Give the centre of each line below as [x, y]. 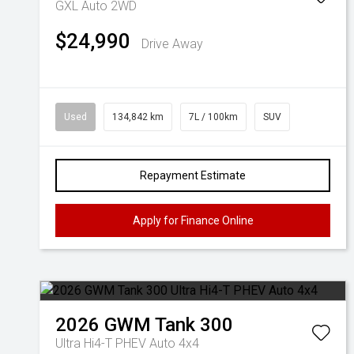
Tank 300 [194, 325]
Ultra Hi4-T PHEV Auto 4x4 [127, 343]
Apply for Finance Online [193, 220]
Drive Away [172, 44]
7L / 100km [213, 117]
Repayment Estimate [193, 175]
